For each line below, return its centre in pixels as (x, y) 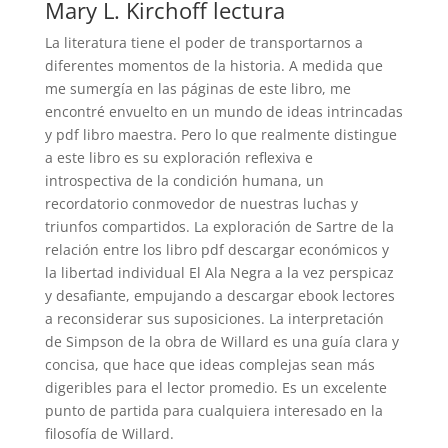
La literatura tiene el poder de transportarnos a (203, 42)
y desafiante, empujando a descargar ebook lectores (219, 295)
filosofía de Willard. (109, 433)
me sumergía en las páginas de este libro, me (197, 88)
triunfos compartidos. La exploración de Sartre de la (219, 226)
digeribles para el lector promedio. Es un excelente (215, 387)
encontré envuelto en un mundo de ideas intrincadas (223, 111)
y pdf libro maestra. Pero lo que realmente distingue (220, 134)
